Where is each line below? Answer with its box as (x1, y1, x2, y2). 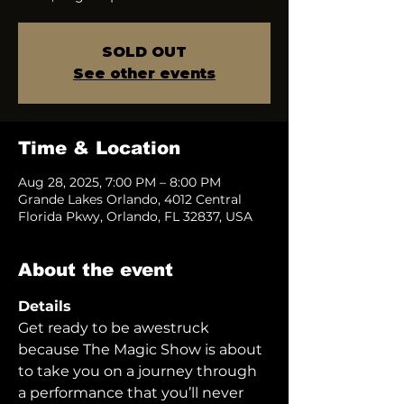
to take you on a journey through (18, 363, 261, 380)
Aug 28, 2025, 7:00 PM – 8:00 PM (18, 174, 221, 190)
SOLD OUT (102, 43, 187, 60)
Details (18, 298, 71, 315)
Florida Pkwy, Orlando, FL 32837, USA (18, 208, 252, 225)
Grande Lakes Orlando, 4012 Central (18, 191, 242, 207)
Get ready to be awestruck (18, 319, 213, 336)
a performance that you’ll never (18, 384, 247, 401)
